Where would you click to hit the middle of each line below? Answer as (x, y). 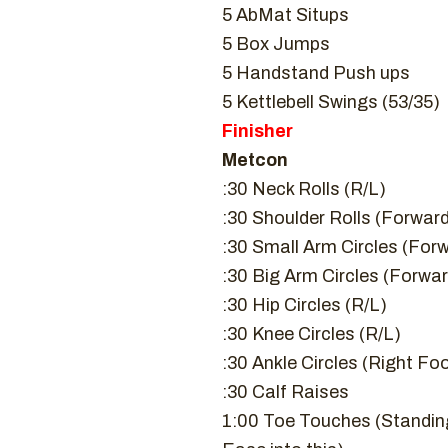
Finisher (257, 131)
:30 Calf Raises (285, 392)
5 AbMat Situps (285, 15)
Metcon (255, 160)
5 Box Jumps (276, 44)
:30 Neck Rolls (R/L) (304, 189)
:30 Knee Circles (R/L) (311, 334)
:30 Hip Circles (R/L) (304, 305)
